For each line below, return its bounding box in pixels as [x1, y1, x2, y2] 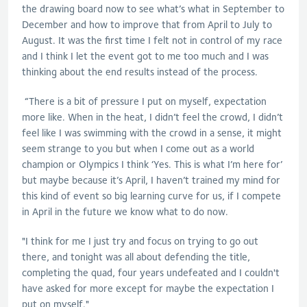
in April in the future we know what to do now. [22, 205, 228, 218]
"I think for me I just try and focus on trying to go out [22, 234, 258, 247]
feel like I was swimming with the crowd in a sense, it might [22, 126, 282, 139]
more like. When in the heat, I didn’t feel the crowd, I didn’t [22, 110, 283, 123]
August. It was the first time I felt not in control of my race [22, 34, 282, 47]
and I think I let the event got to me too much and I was [22, 49, 269, 62]
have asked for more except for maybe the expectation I [22, 282, 274, 295]
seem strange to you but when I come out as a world [22, 142, 254, 155]
